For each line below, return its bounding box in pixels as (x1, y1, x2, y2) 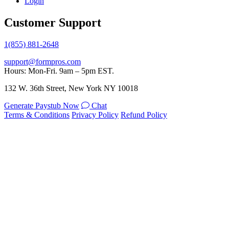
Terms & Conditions (4, 110, 70, 119)
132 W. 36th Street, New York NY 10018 (4, 83, 138, 93)
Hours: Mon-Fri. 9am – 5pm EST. (4, 66, 114, 75)
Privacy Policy (72, 110, 119, 119)
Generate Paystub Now (4, 101, 79, 110)
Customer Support (4, 15, 101, 29)
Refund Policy (121, 110, 167, 119)
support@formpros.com (4, 57, 81, 66)
